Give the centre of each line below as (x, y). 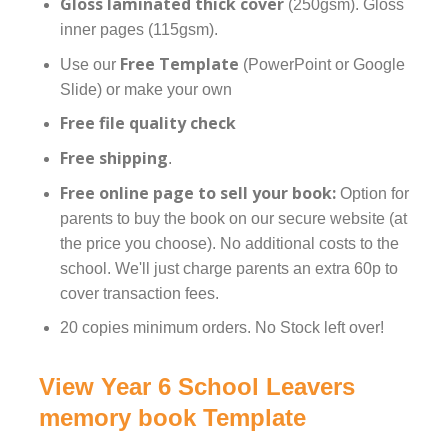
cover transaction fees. (139, 293)
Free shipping (113, 157)
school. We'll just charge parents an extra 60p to (228, 268)
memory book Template (172, 417)
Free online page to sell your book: (197, 192)
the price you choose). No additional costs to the (229, 243)
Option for (372, 193)
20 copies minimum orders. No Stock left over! (221, 328)
